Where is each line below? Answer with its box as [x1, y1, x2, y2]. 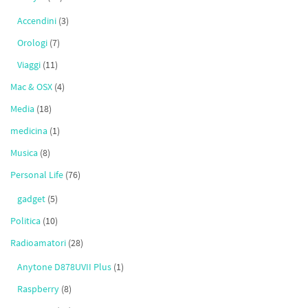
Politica [10, 214, 41, 228]
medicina [10, 124, 47, 137]
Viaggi [17, 58, 41, 71]
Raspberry [17, 283, 59, 296]
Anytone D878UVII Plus [17, 261, 111, 274]
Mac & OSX [10, 80, 52, 93]
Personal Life [10, 168, 63, 181]
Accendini [17, 14, 56, 27]
